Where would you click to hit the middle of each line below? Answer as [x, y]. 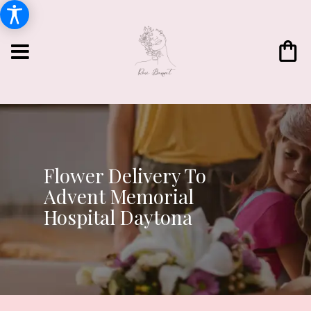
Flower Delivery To [125, 175]
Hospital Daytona [118, 217]
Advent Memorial [118, 196]
